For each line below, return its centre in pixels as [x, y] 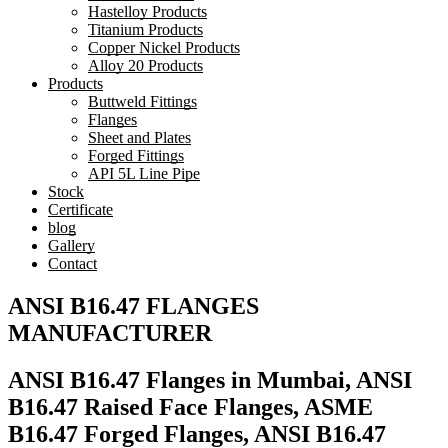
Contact [72, 264]
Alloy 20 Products [145, 66]
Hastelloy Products [147, 12]
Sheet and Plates [139, 138]
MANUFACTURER [110, 333]
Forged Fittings [136, 156]
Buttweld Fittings [142, 102]
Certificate [80, 210]
